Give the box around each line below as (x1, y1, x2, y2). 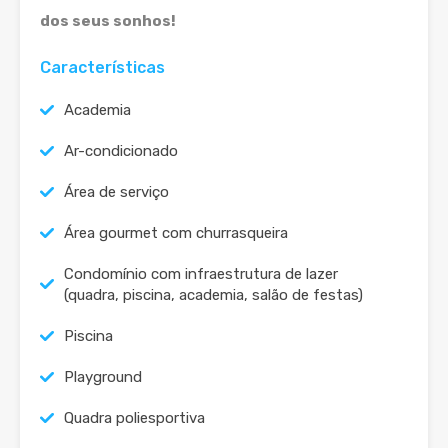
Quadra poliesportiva (64, 409, 205, 428)
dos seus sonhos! (40, 12, 176, 31)
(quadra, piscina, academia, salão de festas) (64, 286, 363, 305)
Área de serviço (64, 183, 169, 202)
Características (40, 58, 165, 78)
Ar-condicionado (64, 142, 178, 161)
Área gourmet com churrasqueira (64, 224, 288, 243)
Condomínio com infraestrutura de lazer (64, 265, 338, 284)
